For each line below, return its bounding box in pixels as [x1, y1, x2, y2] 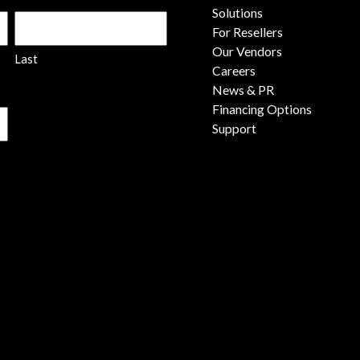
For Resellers [211, 24, 283, 40]
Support [211, 121, 256, 137]
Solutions [211, 5, 263, 21]
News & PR [211, 82, 274, 98]
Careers [211, 63, 256, 79]
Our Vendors [211, 43, 282, 59]
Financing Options [211, 101, 312, 117]
